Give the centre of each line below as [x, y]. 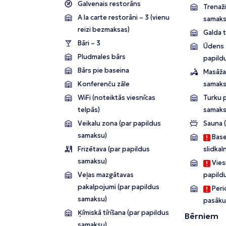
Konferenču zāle [104, 84]
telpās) [89, 110]
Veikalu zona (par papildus [119, 124]
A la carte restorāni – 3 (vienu [124, 18]
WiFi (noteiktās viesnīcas [117, 98]
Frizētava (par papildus [114, 149]
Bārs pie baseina [103, 71]
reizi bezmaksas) [104, 30]
